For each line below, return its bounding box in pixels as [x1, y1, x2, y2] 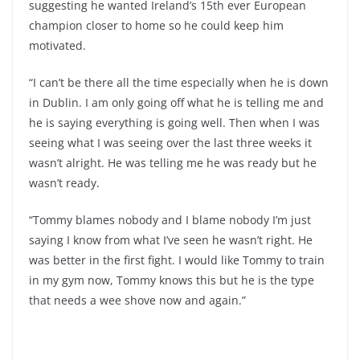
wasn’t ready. [29, 174, 100, 190]
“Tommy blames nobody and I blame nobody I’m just [29, 211, 311, 227]
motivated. [29, 37, 86, 53]
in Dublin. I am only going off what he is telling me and [29, 94, 324, 110]
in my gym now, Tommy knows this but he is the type [29, 272, 314, 288]
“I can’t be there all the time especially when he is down [29, 74, 329, 90]
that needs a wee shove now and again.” [29, 292, 246, 308]
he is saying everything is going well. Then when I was [29, 114, 320, 130]
